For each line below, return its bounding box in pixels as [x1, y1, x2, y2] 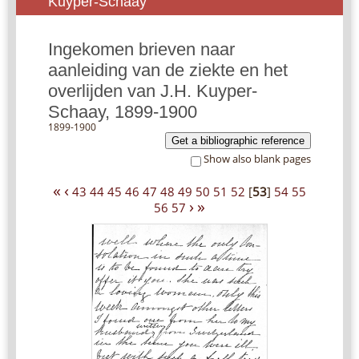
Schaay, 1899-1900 [48, 102, 197, 123]
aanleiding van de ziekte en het [48, 60, 288, 81]
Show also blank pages [204, 151, 311, 167]
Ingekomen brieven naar [48, 39, 235, 60]
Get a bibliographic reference [171, 135, 305, 147]
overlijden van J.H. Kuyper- [48, 81, 257, 102]
